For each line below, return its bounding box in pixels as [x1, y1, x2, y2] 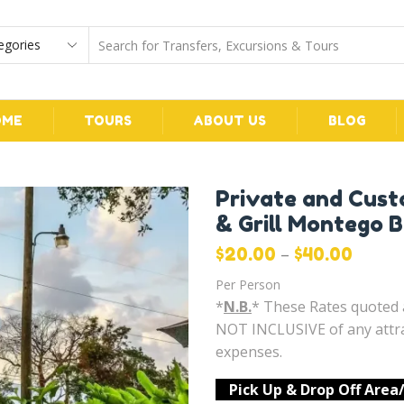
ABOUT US [193, 113, 267, 128]
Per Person [216, 275, 280, 293]
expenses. [216, 341, 282, 362]
